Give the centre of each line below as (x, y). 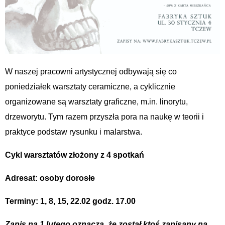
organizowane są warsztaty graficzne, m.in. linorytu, (96, 101)
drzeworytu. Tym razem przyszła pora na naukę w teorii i (104, 117)
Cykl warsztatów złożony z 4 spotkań (75, 155)
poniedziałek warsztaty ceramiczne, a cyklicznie (90, 86)
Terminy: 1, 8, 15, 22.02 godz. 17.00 (70, 201)
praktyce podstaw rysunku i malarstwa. (74, 132)
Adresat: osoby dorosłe (50, 178)
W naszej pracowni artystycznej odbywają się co (91, 71)
